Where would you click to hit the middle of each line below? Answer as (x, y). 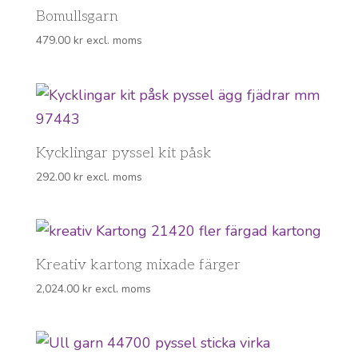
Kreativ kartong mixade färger (138, 265)
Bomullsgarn (77, 17)
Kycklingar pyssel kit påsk (123, 153)
